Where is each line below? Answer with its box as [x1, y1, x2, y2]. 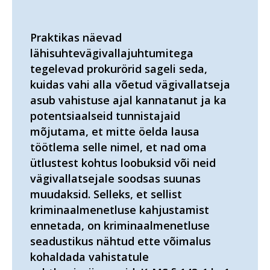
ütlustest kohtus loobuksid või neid [30, 155, 216, 170]
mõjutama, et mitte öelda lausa [30, 124, 199, 139]
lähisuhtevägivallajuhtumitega [30, 45, 193, 60]
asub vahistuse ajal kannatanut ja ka [30, 92, 227, 107]
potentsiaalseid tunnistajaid [30, 108, 180, 123]
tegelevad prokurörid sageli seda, [30, 61, 207, 76]
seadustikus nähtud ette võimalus [30, 233, 211, 248]
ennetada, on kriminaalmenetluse [30, 218, 210, 233]
